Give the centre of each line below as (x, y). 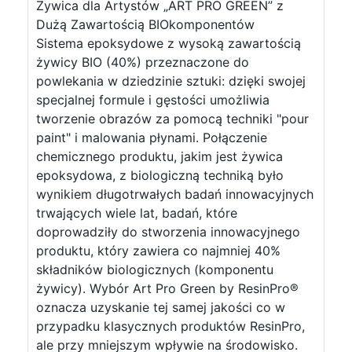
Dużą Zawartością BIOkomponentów (145, 24)
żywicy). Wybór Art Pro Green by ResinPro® (167, 288)
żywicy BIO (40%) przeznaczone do (143, 62)
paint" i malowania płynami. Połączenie (152, 137)
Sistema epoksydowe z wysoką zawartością (169, 43)
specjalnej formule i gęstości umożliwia (153, 100)
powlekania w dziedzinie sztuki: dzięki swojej (171, 81)
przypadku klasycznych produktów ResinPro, (170, 326)
